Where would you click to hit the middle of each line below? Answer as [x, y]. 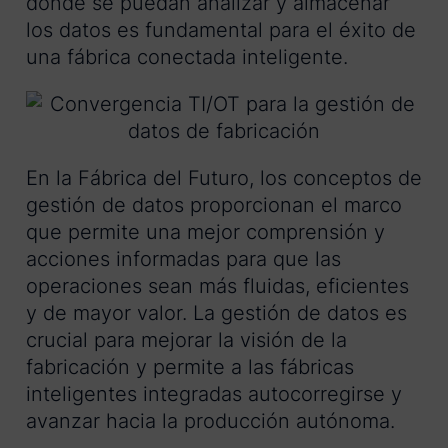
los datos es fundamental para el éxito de [221, 30]
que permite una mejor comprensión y [205, 232]
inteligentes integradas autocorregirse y [214, 394]
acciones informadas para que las [183, 259]
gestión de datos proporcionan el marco [214, 205]
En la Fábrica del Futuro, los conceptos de [224, 178]
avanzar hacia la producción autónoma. [210, 421]
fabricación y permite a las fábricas [190, 367]
